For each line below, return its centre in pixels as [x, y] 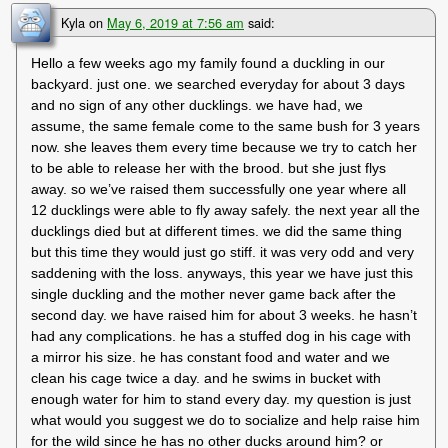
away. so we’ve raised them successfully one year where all [219, 189]
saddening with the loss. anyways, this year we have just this [222, 273]
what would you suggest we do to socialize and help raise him [226, 420]
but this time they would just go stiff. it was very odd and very [223, 252]
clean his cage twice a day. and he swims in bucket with [206, 378]
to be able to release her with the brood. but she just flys [209, 168]
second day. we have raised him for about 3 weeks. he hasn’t [224, 315]
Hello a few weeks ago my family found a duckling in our [208, 63]
